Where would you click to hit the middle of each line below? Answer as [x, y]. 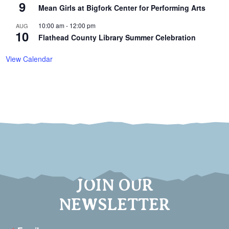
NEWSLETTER [114, 204]
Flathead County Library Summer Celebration [117, 37]
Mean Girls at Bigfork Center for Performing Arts [122, 7]
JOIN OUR [114, 185]
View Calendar [29, 59]
